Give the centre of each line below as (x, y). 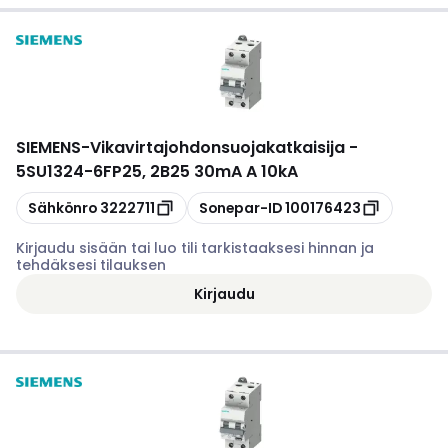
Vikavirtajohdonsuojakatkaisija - (224, 147)
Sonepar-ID (240, 207)
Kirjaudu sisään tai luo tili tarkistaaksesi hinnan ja (195, 248)
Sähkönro (62, 207)
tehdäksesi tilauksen (91, 265)
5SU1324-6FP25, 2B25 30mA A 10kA (157, 171)
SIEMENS (48, 147)
